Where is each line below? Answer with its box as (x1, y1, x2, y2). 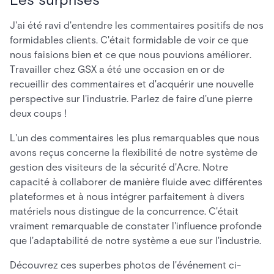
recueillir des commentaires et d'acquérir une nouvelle (10, 78, 254, 90)
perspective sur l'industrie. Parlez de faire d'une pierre (10, 93, 253, 105)
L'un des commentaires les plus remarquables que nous (10, 132, 259, 144)
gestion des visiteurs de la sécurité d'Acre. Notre (10, 161, 228, 173)
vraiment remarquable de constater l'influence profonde (10, 220, 262, 232)
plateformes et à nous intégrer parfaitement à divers (10, 191, 245, 202)
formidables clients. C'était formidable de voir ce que (10, 34, 248, 46)
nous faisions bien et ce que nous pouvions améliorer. (10, 49, 251, 61)
